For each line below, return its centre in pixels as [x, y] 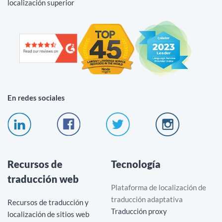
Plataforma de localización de [159, 187]
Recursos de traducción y [48, 202]
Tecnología [136, 164]
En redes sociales [36, 97]
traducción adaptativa [147, 199]
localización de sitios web [48, 214]
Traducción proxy [139, 211]
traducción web [43, 179]
